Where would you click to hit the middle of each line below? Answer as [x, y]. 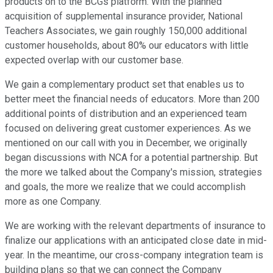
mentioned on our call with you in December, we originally [126, 143]
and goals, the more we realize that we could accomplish [125, 187]
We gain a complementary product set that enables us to [125, 85]
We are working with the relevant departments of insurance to [135, 226]
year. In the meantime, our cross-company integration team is [134, 255]
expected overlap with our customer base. [94, 60]
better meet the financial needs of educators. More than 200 [132, 99]
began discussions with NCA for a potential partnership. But [131, 158]
